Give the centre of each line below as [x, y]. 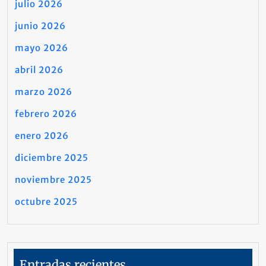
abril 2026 [39, 70]
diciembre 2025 [52, 158]
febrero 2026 [46, 114]
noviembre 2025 [53, 180]
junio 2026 [40, 26]
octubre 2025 [46, 202]
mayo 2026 [42, 48]
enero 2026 [42, 136]
